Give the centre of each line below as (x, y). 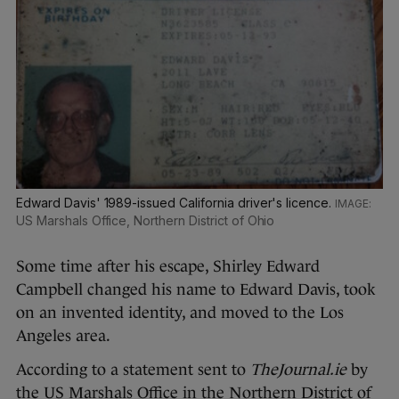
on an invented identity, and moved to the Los (180, 313)
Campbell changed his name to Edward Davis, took (196, 290)
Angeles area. (63, 336)
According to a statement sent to (133, 370)
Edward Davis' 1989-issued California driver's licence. (176, 203)
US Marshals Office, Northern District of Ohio (146, 221)
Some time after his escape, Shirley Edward (168, 267)
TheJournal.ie (298, 370)
